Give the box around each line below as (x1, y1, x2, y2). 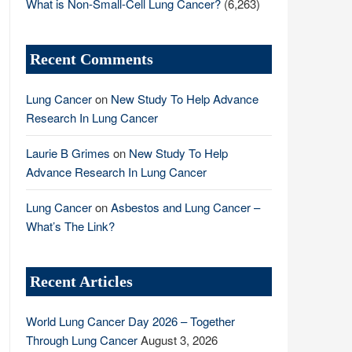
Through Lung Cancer (26, 332, 137, 348)
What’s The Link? (26, 218, 115, 234)
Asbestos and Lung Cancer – (111, 199, 260, 215)
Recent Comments (30, 50, 153, 68)
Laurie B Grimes (26, 145, 110, 161)
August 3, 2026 (141, 332, 218, 348)
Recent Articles (30, 273, 133, 290)
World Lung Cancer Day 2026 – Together (26, 313, 235, 329)
